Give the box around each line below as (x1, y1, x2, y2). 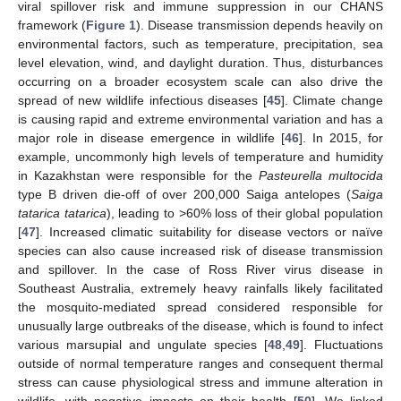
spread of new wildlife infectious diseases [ (18, 93, 267, 108)
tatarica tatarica (18, 206, 107, 221)
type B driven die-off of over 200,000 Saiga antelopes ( (18, 187, 351, 202)
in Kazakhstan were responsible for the (18, 168, 259, 183)
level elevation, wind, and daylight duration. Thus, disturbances (18, 55, 383, 71)
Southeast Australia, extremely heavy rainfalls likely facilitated (18, 281, 383, 296)
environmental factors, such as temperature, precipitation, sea (18, 37, 383, 52)
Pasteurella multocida (258, 168, 384, 183)
